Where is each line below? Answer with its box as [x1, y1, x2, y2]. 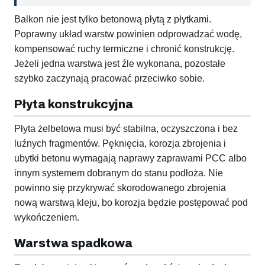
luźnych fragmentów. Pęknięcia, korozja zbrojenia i [14, 138, 226, 149]
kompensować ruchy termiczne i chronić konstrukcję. [14, 44, 234, 54]
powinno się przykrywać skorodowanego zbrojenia [14, 183, 226, 193]
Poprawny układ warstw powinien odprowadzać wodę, [14, 29, 242, 40]
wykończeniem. [14, 212, 79, 223]
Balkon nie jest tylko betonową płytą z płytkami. [14, 14, 211, 25]
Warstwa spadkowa [14, 237, 132, 250]
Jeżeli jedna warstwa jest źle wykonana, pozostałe [14, 59, 225, 69]
